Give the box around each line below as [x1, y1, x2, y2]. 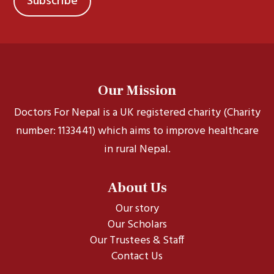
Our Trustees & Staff [90, 232, 184, 250]
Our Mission [98, 81, 176, 100]
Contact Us [111, 248, 163, 265]
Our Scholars [107, 216, 167, 234]
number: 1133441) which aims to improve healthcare [15, 122, 259, 140]
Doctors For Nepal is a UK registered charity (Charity [13, 104, 261, 122]
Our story [115, 200, 159, 218]
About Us [107, 179, 167, 197]
